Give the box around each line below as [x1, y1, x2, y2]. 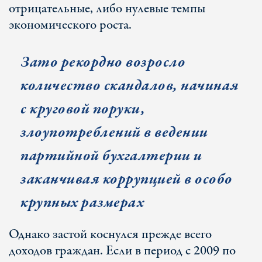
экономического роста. [9, 16, 132, 35]
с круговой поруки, [20, 98, 145, 120]
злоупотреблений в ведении [20, 122, 208, 143]
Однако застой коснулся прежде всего [9, 225, 212, 244]
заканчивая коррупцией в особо [20, 168, 233, 190]
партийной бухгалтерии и [20, 145, 202, 167]
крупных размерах [20, 192, 144, 213]
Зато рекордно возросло [20, 51, 185, 73]
